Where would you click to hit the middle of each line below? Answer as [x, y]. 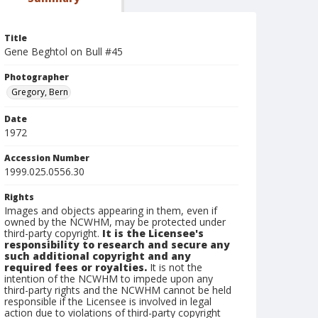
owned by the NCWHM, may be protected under [115, 222]
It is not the [175, 267]
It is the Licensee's [153, 233]
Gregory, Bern [40, 92]
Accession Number [47, 158]
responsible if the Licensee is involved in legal [108, 301]
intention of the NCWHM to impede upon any [109, 279]
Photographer [37, 77]
